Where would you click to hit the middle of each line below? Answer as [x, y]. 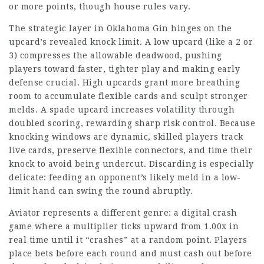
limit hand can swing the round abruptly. [101, 191]
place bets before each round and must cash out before [131, 253]
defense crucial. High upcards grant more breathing [124, 82]
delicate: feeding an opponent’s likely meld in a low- [125, 177]
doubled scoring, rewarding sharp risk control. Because [132, 123]
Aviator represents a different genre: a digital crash [123, 213]
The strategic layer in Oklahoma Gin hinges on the [121, 28]
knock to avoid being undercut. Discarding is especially [131, 164]
